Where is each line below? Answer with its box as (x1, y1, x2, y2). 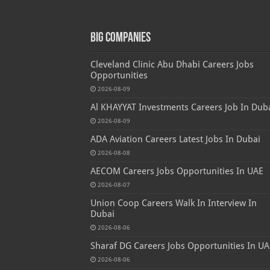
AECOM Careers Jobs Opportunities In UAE (90, 165, 263, 177)
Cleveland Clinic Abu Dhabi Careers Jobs (90, 58, 254, 70)
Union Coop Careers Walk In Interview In (90, 197, 257, 209)
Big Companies (90, 31, 151, 45)
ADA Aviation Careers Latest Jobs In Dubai (90, 133, 260, 145)
